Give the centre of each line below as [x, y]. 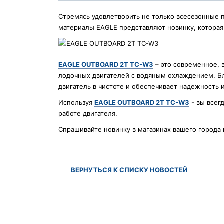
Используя [76, 103]
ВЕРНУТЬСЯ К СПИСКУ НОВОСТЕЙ [129, 170]
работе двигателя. [88, 114]
